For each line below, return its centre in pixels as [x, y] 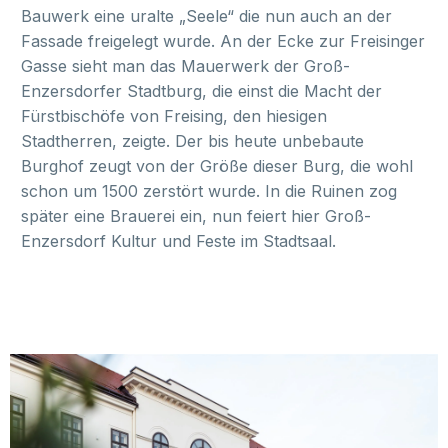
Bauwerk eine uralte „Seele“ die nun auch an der [206, 15]
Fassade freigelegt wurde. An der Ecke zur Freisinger [223, 40]
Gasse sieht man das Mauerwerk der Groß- [185, 65]
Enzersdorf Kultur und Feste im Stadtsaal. [178, 240]
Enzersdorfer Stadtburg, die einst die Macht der [201, 90]
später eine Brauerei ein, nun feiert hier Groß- [196, 215]
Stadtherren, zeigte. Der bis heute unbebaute [192, 140]
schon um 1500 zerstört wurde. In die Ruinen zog [209, 190]
